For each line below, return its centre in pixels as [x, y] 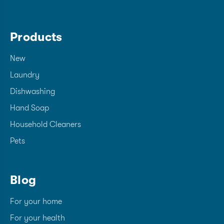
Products [36, 37]
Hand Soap [29, 108]
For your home [36, 201]
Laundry [25, 75]
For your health [37, 218]
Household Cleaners [45, 124]
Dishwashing [32, 91]
